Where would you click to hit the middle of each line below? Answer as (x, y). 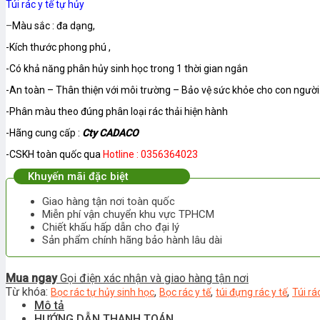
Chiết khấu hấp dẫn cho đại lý (111, 227)
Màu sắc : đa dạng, (54, 26)
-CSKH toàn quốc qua (54, 154)
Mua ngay (31, 278)
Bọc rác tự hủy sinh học (102, 292)
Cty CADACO (110, 133)
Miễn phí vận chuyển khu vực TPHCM (128, 214)
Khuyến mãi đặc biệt (78, 176)
